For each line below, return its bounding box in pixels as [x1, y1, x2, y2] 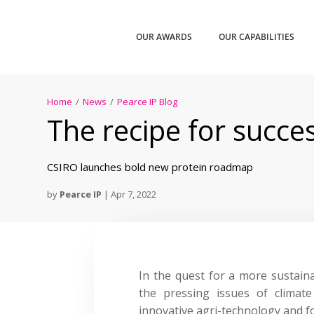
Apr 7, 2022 [111, 187, 157, 200]
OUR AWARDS [136, 31, 193, 43]
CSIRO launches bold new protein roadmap [47, 159, 254, 174]
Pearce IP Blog [117, 95, 178, 108]
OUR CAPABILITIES [219, 31, 295, 43]
